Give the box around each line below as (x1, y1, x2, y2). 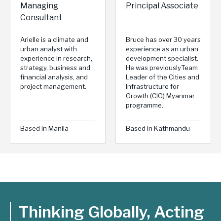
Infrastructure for (126, 82, 179, 91)
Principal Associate (126, 1, 198, 11)
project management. (20, 82, 86, 91)
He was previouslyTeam (126, 64, 198, 72)
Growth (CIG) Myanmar (126, 92, 195, 100)
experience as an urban (126, 45, 198, 53)
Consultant (20, 13, 62, 23)
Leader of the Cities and (126, 73, 199, 81)
